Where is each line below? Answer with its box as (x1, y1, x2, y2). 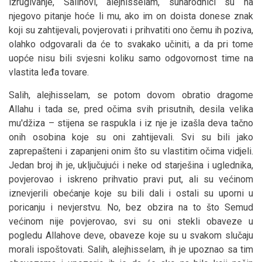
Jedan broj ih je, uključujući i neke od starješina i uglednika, (9, 159, 253, 171)
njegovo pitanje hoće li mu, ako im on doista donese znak (9, 10, 253, 22)
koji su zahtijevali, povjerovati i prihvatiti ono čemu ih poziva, (9, 24, 253, 36)
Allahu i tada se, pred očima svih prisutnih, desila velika (9, 103, 253, 115)
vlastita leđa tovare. (9, 66, 89, 78)
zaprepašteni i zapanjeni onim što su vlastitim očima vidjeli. (9, 145, 253, 157)
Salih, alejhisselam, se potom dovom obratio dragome (9, 89, 253, 101)
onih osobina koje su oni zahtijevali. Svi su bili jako (9, 131, 253, 143)
